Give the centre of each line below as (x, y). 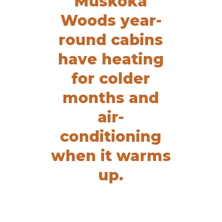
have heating (111, 59)
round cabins (111, 40)
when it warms (111, 156)
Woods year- (111, 20)
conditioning (111, 136)
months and (111, 98)
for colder (111, 78)
